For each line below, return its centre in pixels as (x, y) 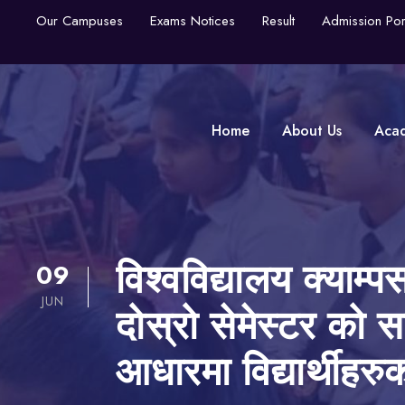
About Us (312, 131)
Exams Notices (193, 21)
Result (278, 21)
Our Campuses (80, 21)
